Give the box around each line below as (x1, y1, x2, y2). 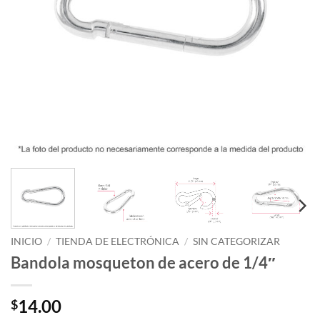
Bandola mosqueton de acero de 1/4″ (11, 252, 276, 272)
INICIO (11, 236, 42, 247)
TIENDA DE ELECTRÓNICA (56, 236, 180, 247)
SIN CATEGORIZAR (193, 236, 281, 247)
